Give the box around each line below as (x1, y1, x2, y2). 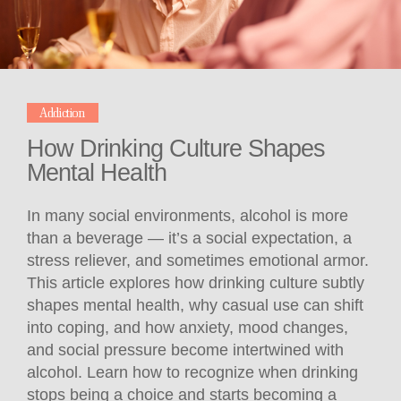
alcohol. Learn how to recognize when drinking (27, 363, 358, 382)
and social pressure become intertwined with (27, 341, 344, 360)
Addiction (39, 105, 85, 121)
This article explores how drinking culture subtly (27, 274, 364, 293)
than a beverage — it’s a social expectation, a (27, 229, 352, 248)
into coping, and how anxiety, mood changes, (27, 319, 348, 337)
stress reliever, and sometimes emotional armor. (27, 252, 369, 270)
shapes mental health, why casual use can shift (27, 296, 363, 315)
